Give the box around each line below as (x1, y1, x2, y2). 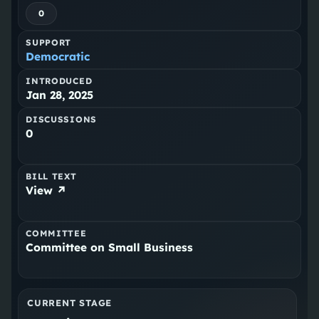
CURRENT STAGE (27, 297, 113, 309)
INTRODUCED (26, 75, 93, 87)
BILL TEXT (26, 171, 77, 182)
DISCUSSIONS (26, 114, 98, 125)
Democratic (26, 50, 90, 64)
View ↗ (26, 184, 68, 198)
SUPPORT (26, 37, 72, 48)
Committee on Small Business (26, 241, 194, 255)
